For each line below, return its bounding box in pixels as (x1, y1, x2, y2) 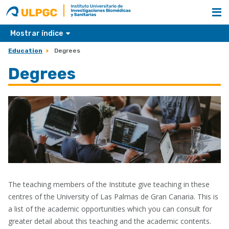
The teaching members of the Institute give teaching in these (8, 179, 210, 190)
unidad (73, 17, 101, 28)
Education (8, 47, 42, 54)
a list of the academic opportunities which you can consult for (8, 204, 212, 214)
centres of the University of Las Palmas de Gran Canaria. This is (8, 192, 218, 202)
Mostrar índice (10, 29, 64, 38)
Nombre (73, 5, 106, 16)
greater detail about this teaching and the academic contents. (8, 216, 211, 226)
